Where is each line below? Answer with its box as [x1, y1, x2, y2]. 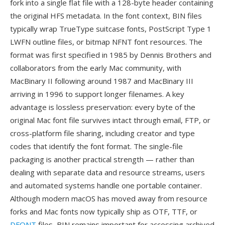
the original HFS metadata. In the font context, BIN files [10, 11, 202, 21]
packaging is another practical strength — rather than [10, 154, 194, 164]
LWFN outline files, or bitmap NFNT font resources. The [10, 37, 202, 47]
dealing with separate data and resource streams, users [10, 167, 205, 177]
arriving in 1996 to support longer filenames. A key [10, 89, 184, 99]
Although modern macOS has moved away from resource [10, 193, 207, 203]
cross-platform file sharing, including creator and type [10, 128, 195, 138]
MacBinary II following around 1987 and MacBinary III [10, 76, 193, 86]
